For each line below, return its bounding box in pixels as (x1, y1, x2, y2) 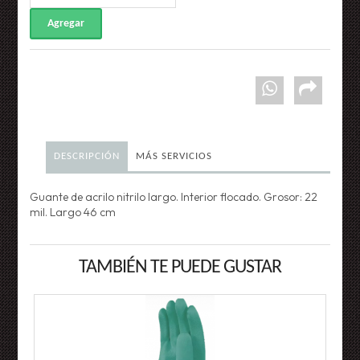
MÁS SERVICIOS (136, 151, 213, 162)
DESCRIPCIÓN (54, 151, 121, 162)
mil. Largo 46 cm (30, 205, 117, 220)
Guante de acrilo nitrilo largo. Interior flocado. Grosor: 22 (30, 190, 318, 205)
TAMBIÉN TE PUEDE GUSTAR (79, 258, 281, 278)
